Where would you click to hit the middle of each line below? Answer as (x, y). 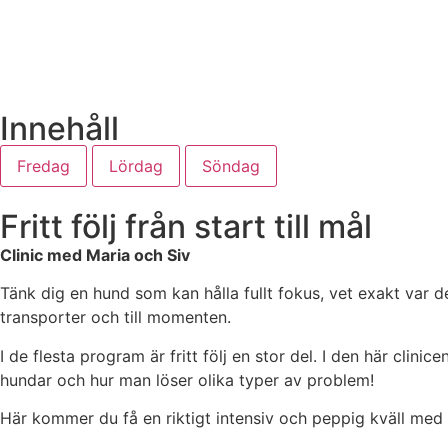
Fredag (43, 165)
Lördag (136, 165)
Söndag (231, 165)
